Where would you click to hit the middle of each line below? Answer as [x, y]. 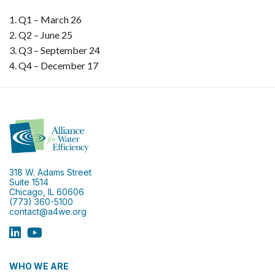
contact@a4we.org [48, 211]
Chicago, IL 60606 [47, 192]
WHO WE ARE [39, 266]
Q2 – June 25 [45, 34]
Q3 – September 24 [59, 50]
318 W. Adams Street [50, 172]
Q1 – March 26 [50, 19]
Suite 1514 [29, 182]
